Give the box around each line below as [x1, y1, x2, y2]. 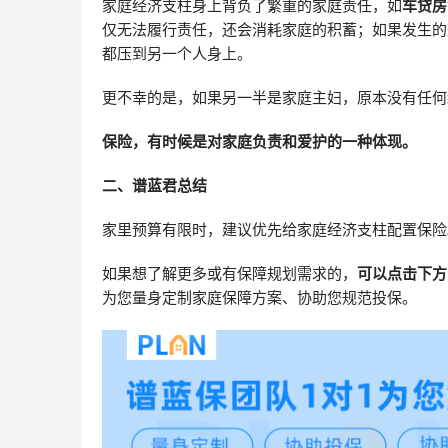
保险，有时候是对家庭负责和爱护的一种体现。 [102, 132, 417, 152]
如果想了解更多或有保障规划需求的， [102, 264, 357, 284]
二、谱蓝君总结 [102, 176, 207, 196]
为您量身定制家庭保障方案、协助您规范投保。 [102, 288, 417, 308]
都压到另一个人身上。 [102, 44, 252, 64]
